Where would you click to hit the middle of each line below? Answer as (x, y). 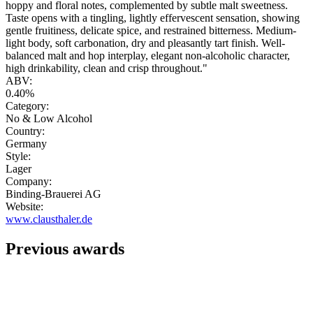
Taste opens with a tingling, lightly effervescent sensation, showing (153, 18)
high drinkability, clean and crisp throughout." (107, 68)
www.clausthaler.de (49, 219)
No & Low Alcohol (49, 119)
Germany (26, 144)
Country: (25, 131)
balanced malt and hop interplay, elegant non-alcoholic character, (148, 56)
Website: (24, 207)
